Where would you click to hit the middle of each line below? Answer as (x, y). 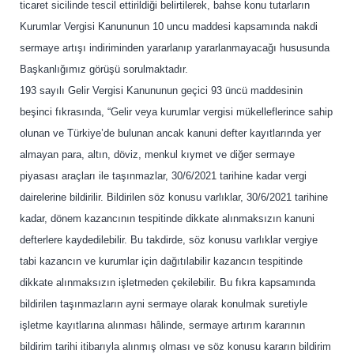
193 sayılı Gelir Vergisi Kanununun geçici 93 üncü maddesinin (161, 90)
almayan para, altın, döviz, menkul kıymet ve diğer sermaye (157, 154)
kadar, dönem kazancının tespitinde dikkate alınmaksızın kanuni (167, 218)
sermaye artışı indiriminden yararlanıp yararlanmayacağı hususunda (175, 48)
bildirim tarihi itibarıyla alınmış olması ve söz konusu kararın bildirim (175, 346)
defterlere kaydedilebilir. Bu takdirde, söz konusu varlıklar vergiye (169, 240)
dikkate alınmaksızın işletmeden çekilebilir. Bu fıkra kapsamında (168, 282)
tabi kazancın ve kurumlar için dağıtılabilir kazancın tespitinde (161, 261)
